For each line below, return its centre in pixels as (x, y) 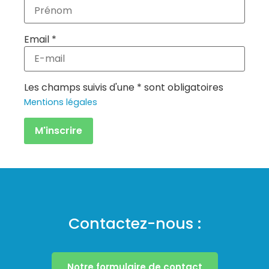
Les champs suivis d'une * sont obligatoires (124, 87)
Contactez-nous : (134, 224)
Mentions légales (61, 102)
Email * (40, 39)
